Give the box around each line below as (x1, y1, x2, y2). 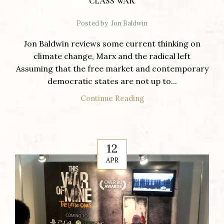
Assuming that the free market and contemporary (15, 63, 208, 74)
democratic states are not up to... (47, 76, 177, 86)
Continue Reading (80, 93, 144, 103)
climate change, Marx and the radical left (33, 51, 190, 61)
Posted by (76, 19, 108, 28)
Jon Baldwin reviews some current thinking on (23, 38, 200, 49)
